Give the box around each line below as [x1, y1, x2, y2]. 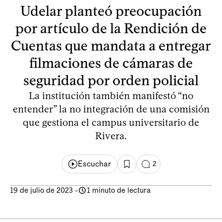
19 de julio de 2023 [10, 185, 73, 195]
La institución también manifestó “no [29, 89, 193, 102]
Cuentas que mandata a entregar [11, 37, 211, 54]
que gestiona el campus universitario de [23, 116, 199, 128]
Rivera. [95, 129, 127, 142]
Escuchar [77, 159, 111, 169]
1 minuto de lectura [87, 185, 151, 195]
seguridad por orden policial [23, 71, 199, 89]
